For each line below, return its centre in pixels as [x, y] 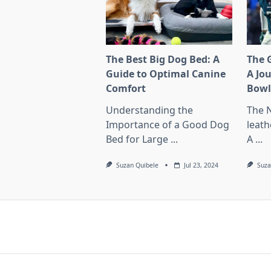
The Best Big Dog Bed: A [163, 60]
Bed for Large [137, 139]
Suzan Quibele [137, 165]
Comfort [126, 89]
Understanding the [150, 110]
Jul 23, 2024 [201, 165]
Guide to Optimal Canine [166, 74]
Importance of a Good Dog [168, 125]
